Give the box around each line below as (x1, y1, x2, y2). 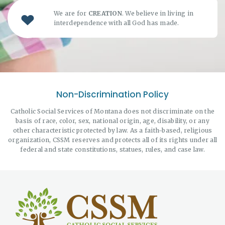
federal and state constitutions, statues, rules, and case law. (20, 145, 205, 153)
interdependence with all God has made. (54, 19, 179, 27)
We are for (54, 10, 88, 18)
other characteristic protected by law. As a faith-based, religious (13, 126, 212, 134)
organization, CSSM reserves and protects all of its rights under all (8, 136, 217, 144)
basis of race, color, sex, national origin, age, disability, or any (16, 117, 209, 125)
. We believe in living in (122, 10, 193, 18)
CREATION (88, 10, 122, 18)
